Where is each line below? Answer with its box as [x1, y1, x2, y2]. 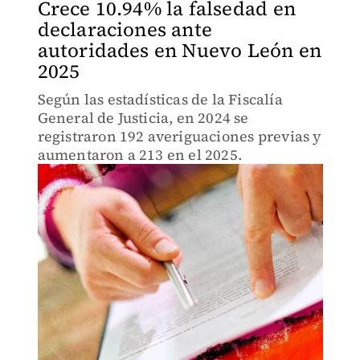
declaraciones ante [37, 16, 213, 43]
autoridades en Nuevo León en [37, 37, 322, 63]
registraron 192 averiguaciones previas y [37, 126, 322, 146]
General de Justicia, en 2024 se [37, 108, 249, 128]
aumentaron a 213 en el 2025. [37, 145, 243, 165]
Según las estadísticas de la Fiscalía [37, 89, 283, 109]
